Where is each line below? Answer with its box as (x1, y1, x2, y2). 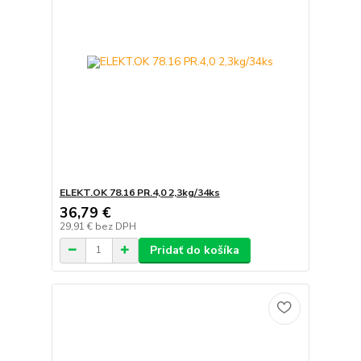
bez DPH (94, 219, 136, 233)
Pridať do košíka (149, 242, 239, 258)
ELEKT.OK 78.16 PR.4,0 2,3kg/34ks (59, 185, 220, 199)
